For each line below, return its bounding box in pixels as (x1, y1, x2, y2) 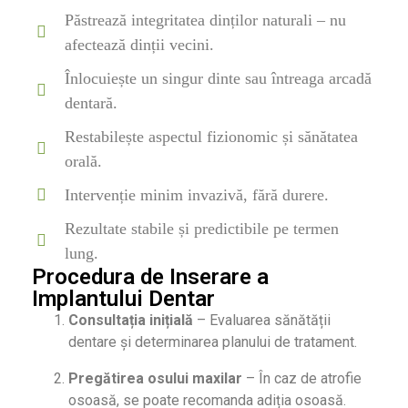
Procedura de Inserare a (32, 264, 269, 291)
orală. (65, 152, 102, 171)
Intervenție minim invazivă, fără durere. (65, 186, 329, 205)
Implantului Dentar (32, 286, 215, 312)
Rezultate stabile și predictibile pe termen (65, 219, 339, 239)
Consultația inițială (68, 311, 193, 330)
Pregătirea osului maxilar (68, 370, 242, 388)
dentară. (65, 94, 117, 113)
